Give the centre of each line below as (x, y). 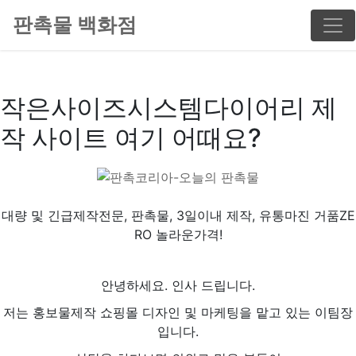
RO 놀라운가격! (178, 234)
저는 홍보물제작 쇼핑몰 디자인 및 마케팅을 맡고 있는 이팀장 (178, 312)
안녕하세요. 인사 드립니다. (178, 285)
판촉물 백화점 (75, 25)
